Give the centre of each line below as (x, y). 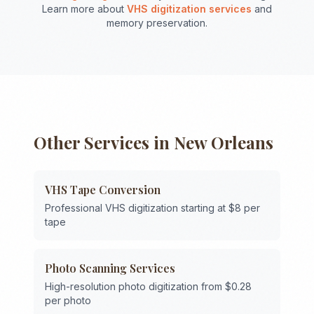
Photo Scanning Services (110, 268)
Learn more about (83, 9)
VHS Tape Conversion (103, 190)
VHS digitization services (189, 9)
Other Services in (104, 142)
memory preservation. (157, 23)
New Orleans (224, 142)
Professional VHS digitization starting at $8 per (152, 208)
